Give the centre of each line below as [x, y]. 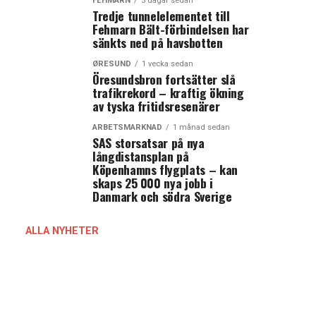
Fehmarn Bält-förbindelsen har [171, 29]
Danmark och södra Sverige [162, 196]
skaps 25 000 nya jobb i [153, 183]
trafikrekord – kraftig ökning [168, 92]
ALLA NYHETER [62, 231]
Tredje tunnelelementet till [161, 16]
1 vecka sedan [168, 64]
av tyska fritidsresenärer [156, 106]
